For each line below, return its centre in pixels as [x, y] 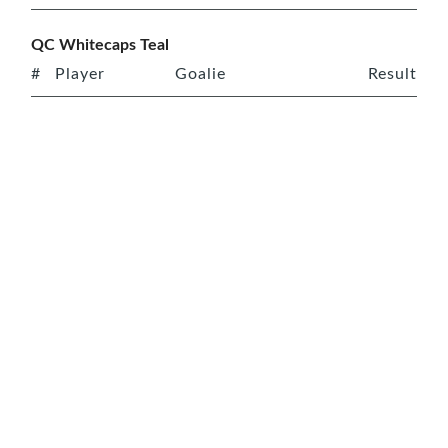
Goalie [200, 72]
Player [80, 72]
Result [392, 72]
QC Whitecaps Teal [100, 43]
